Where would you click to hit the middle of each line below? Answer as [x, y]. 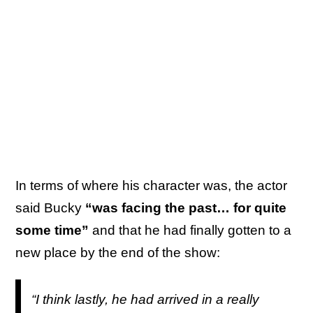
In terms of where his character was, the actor [151, 185]
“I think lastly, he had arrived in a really [145, 299]
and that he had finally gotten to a [190, 230]
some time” [52, 230]
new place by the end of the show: [118, 252]
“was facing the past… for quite [186, 208]
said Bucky [50, 208]
